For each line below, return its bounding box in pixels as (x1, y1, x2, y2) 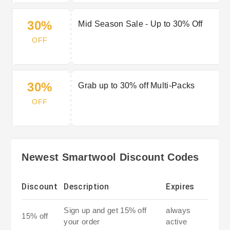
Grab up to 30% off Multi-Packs (78, 81, 195, 90)
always (166, 206, 191, 215)
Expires (166, 182, 195, 192)
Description (64, 182, 109, 192)
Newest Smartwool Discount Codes (22, 151, 199, 163)
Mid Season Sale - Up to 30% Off (78, 20, 203, 29)
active (166, 217, 187, 226)
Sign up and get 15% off (64, 206, 147, 215)
